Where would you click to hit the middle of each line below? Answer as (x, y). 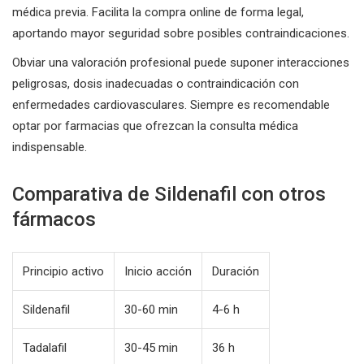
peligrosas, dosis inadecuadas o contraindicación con (156, 83)
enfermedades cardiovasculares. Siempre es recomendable (171, 104)
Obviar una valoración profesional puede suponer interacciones (181, 62)
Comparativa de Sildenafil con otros (169, 194)
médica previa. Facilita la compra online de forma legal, (158, 12)
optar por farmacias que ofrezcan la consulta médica (155, 126)
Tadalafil (45, 347)
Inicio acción (158, 271)
